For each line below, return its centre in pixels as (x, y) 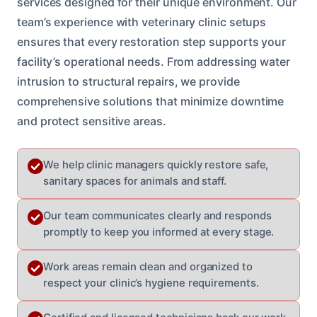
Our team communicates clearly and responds (157, 215)
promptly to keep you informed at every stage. (159, 232)
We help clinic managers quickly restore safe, (156, 165)
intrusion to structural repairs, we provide (128, 81)
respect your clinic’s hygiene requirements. (151, 283)
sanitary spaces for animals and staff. (135, 181)
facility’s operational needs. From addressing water (154, 61)
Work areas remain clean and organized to (148, 266)
